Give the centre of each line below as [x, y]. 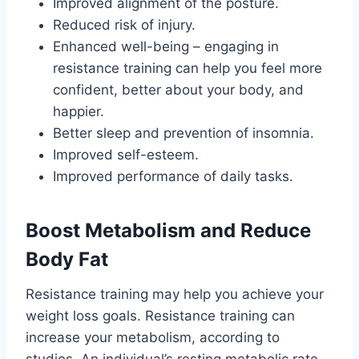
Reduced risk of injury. [124, 24]
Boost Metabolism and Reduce [168, 230]
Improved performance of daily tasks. [173, 176]
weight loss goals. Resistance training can [160, 315]
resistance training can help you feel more [188, 68]
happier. [79, 111]
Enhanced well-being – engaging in [166, 46]
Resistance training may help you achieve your [175, 294]
